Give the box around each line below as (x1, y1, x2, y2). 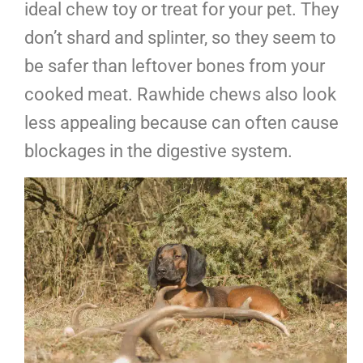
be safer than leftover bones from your (24, 56, 325, 77)
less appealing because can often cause (24, 113, 339, 134)
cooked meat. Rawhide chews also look (24, 84, 336, 105)
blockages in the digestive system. (24, 141, 293, 162)
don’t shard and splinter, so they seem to (24, 28, 336, 49)
